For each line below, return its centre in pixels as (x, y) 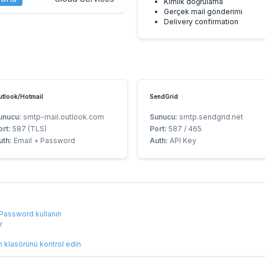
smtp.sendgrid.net (210, 117)
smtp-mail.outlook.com (62, 117)
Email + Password (43, 140)
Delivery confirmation (201, 22)
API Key (182, 140)
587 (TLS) (28, 129)
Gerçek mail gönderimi (203, 12)
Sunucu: (164, 117)
